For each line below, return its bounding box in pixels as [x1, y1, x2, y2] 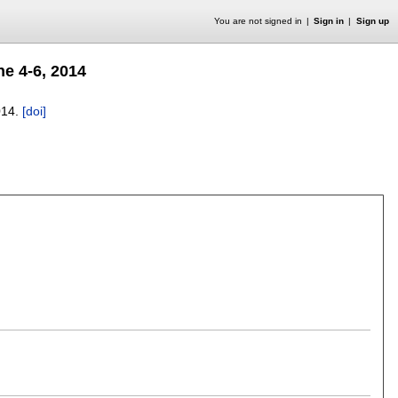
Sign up [355, 16, 389, 26]
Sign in [314, 16, 345, 26]
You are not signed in [213, 16, 302, 26]
